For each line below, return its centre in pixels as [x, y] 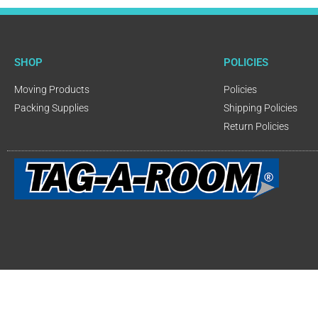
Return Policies [256, 126]
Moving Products [52, 89]
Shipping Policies [261, 108]
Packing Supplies [51, 108]
